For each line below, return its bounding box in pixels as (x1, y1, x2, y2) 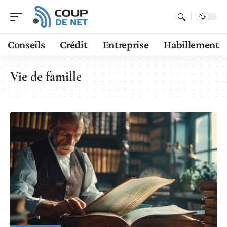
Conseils (8, 38, 45, 51)
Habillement (164, 38, 219, 51)
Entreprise (102, 38, 149, 51)
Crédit (60, 38, 88, 51)
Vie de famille (10, 68, 82, 84)
